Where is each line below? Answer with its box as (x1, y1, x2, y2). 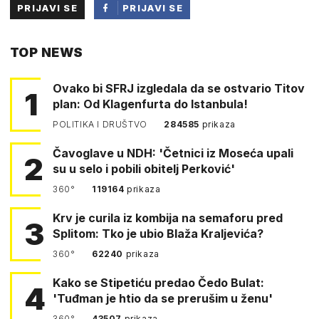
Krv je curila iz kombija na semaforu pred (53, 210, 283, 225)
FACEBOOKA (122, 47, 190, 59)
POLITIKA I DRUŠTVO (53, 118, 150, 130)
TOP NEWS (10, 44, 83, 60)
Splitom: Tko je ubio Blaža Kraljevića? (53, 226, 263, 241)
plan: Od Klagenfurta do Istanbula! (53, 96, 248, 111)
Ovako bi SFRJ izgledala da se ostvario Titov (53, 80, 305, 95)
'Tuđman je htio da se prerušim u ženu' (53, 291, 273, 305)
